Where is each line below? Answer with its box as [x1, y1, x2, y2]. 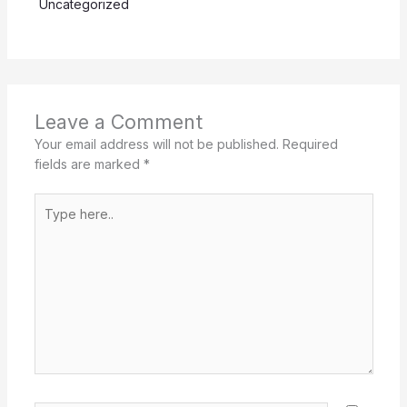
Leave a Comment [34, 110, 203, 134]
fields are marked [34, 156, 144, 173]
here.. [33, 214, 67, 231]
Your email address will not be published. [34, 136, 279, 153]
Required [282, 136, 338, 153]
